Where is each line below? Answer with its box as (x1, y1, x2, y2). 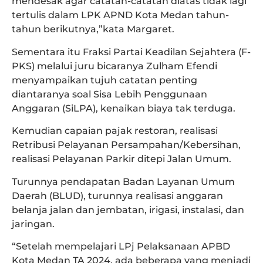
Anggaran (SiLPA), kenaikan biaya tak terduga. (12, 102, 235, 114)
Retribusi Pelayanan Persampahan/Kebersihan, (12, 139, 241, 151)
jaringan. (12, 218, 55, 230)
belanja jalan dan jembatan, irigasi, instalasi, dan (12, 204, 244, 215)
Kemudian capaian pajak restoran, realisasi (12, 125, 218, 137)
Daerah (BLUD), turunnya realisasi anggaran (12, 190, 223, 201)
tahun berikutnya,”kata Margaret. (12, 23, 174, 35)
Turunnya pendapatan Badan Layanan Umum (12, 176, 235, 187)
